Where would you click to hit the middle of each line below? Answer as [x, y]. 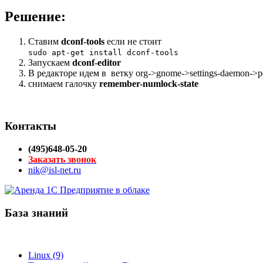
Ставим [45, 41]
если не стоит [133, 41]
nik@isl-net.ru [55, 170]
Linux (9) [46, 255]
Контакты [31, 126]
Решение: [35, 16]
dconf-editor [97, 62]
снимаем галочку [64, 83]
